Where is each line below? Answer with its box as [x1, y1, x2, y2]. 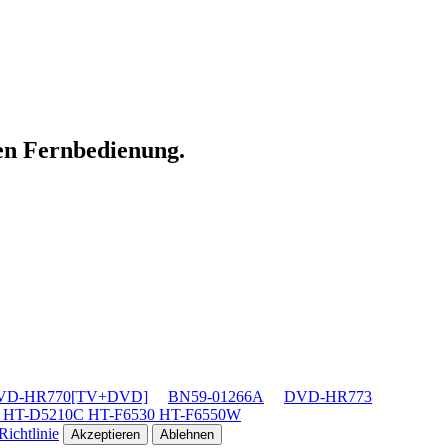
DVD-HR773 [284, 387, 372, 405]
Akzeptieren [71, 426, 140, 442]
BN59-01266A [168, 387, 264, 405]
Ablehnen [160, 426, 214, 442]
